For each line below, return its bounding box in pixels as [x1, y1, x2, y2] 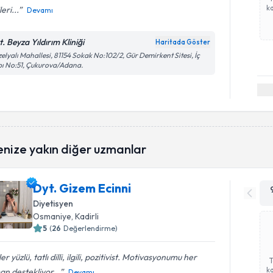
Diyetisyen [33, 197, 74, 209]
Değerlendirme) [63, 223, 118, 233]
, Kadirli [71, 210, 99, 222]
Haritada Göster [155, 38, 211, 46]
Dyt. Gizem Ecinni [33, 180, 132, 196]
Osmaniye [33, 210, 72, 222]
